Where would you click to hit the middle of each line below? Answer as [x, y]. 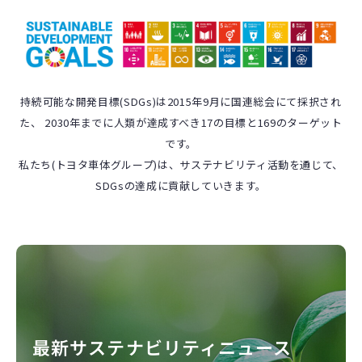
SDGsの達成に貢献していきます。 [181, 185]
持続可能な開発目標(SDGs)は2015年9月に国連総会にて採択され [181, 101]
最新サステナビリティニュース [162, 347]
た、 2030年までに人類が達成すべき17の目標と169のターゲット [181, 122]
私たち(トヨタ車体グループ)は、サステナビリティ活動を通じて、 [181, 164]
